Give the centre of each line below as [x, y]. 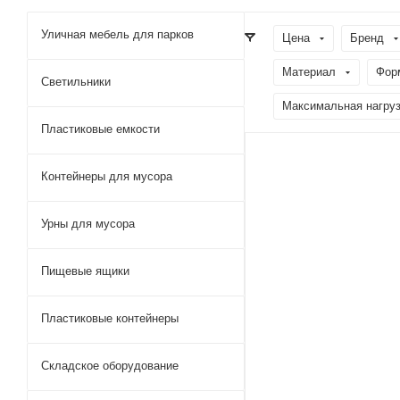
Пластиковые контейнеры [110, 318]
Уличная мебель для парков [117, 34]
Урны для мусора [88, 224]
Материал [309, 72]
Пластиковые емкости [100, 129]
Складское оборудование [110, 366]
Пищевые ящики [85, 271]
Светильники [76, 82]
